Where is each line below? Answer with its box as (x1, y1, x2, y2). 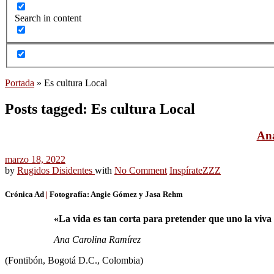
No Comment (114, 165, 167, 176)
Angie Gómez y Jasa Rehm (91, 190, 183, 199)
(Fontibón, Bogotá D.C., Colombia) (5, 254, 143, 265)
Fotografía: (50, 190, 91, 199)
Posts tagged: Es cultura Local (5, 100, 195, 117)
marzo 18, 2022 (5, 154, 65, 165)
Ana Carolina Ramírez (54, 234, 141, 245)
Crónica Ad (5, 190, 46, 199)
